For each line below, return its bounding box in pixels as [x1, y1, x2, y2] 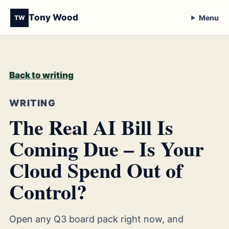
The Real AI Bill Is [9, 112, 173, 142]
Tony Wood [29, 12, 78, 22]
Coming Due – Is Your [9, 133, 204, 164]
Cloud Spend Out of [9, 155, 182, 185]
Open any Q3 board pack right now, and [9, 214, 184, 224]
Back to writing [9, 70, 74, 80]
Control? [9, 176, 87, 207]
